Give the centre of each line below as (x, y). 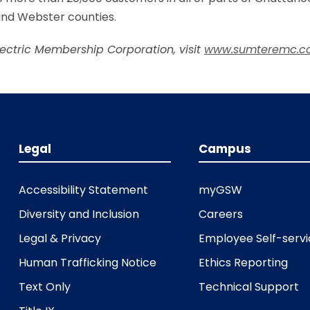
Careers (221, 214)
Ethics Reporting (244, 262)
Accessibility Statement (83, 190)
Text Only (44, 286)
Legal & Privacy (60, 238)
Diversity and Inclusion (79, 214)
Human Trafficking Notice (87, 262)
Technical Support (249, 286)
